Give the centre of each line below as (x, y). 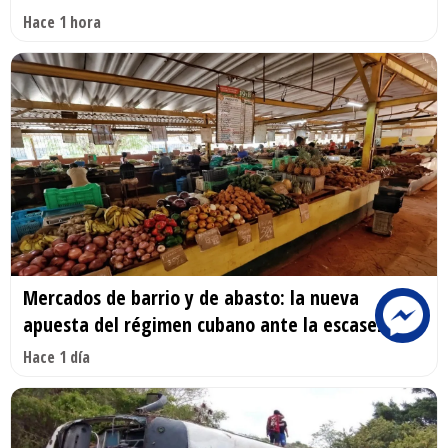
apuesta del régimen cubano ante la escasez (204, 325)
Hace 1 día (56, 357)
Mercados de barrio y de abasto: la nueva (191, 298)
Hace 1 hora (62, 21)
